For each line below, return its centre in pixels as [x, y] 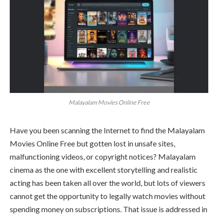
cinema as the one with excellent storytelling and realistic [104, 169]
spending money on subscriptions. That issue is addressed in [109, 209]
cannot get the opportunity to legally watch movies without [108, 196]
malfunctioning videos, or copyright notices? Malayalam [103, 156]
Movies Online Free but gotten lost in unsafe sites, [92, 143]
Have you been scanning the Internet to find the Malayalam [107, 130]
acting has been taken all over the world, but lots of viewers [108, 182]
